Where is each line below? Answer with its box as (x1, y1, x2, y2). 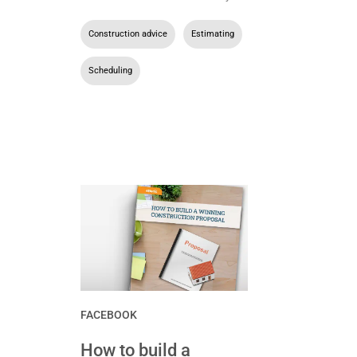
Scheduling (88, 65, 132, 76)
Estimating (190, 28, 234, 39)
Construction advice (88, 28, 167, 39)
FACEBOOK (80, 308, 137, 321)
